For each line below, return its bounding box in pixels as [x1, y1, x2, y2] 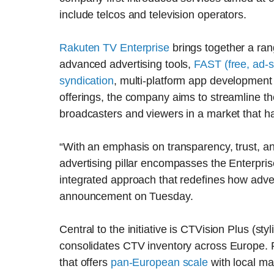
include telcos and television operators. [59, 9, 246, 21]
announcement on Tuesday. [59, 190, 193, 203]
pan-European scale [110, 256, 209, 269]
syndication [59, 75, 114, 87]
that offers [59, 256, 111, 269]
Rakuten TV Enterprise [59, 42, 169, 54]
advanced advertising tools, [59, 58, 194, 71]
